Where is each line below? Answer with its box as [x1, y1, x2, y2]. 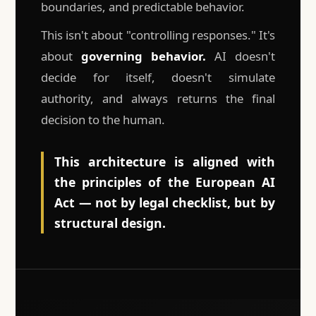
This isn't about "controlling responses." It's [41, 27, 275, 44]
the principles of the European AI [54, 174, 275, 191]
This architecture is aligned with [54, 153, 275, 171]
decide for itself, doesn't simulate [41, 69, 275, 86]
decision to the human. [41, 111, 166, 128]
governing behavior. [81, 48, 206, 65]
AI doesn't [206, 48, 275, 65]
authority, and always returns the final [41, 90, 275, 107]
